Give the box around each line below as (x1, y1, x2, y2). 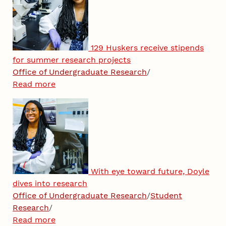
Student (150, 190, 183, 200)
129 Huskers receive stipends (91, 42, 204, 52)
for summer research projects (13, 54, 131, 65)
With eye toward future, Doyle (91, 166, 210, 176)
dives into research (13, 178, 88, 188)
